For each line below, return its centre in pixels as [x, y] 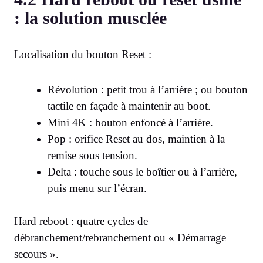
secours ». [36, 254]
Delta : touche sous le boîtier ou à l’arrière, [142, 171]
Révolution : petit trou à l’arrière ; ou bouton [148, 89]
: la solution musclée [90, 18]
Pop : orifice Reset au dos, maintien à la [136, 139]
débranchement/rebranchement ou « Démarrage [120, 238]
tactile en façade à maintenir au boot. [129, 106]
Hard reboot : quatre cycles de [81, 221]
